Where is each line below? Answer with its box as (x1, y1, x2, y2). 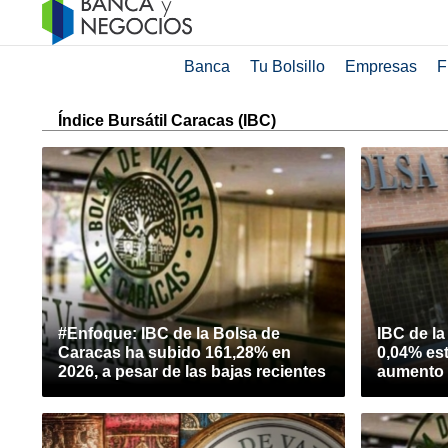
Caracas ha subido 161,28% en (58, 344, 291, 361)
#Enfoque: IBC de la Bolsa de (58, 325, 280, 342)
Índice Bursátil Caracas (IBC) (58, 112, 276, 129)
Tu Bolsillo (249, 58, 325, 75)
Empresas (344, 58, 417, 75)
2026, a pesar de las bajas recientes (58, 363, 326, 380)
